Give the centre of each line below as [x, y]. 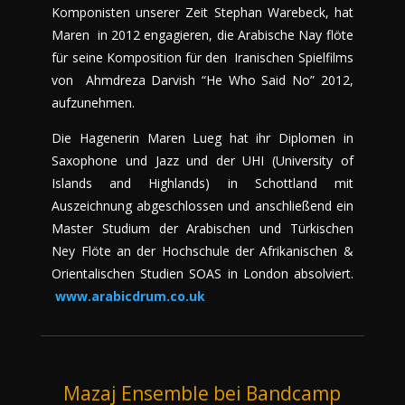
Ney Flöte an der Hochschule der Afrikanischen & [202, 250]
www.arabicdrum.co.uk [131, 296]
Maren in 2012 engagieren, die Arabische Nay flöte [202, 34]
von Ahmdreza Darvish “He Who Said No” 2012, [202, 80]
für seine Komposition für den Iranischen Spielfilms [202, 57]
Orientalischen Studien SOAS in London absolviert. [202, 273]
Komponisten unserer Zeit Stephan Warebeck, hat [202, 12]
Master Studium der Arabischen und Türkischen [202, 228]
